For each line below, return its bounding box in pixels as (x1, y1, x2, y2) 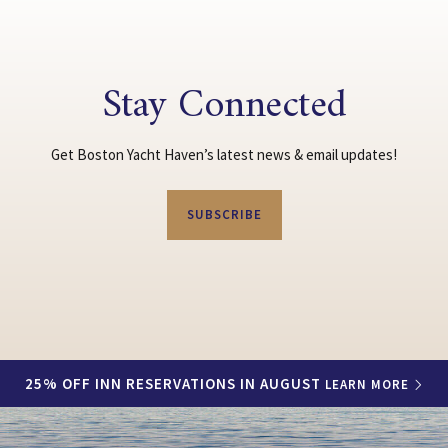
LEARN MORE (324, 376, 409, 394)
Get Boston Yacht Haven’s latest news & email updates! (51, 144, 397, 164)
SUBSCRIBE (186, 206, 262, 224)
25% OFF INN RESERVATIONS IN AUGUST (24, 374, 325, 394)
